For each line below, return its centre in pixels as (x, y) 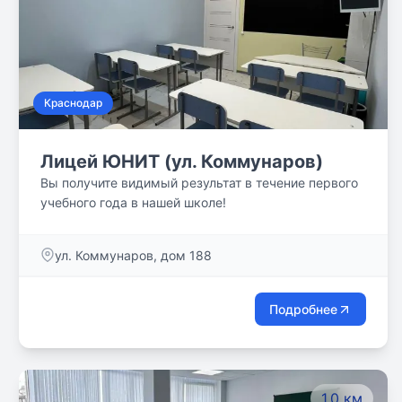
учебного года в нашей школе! (133, 202)
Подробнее (303, 309)
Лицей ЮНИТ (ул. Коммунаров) (182, 162)
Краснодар (73, 103)
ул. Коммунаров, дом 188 (133, 255)
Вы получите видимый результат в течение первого (199, 183)
